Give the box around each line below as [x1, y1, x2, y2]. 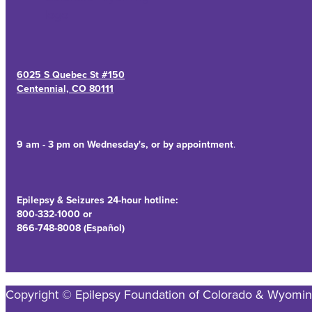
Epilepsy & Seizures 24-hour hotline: [17, 193, 178, 208]
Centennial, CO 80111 [17, 81, 114, 96]
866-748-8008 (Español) [17, 221, 125, 235]
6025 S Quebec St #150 [17, 68, 125, 82]
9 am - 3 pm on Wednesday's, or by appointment [17, 137, 233, 152]
